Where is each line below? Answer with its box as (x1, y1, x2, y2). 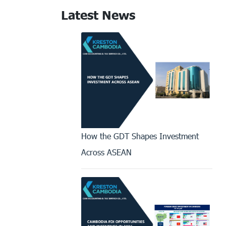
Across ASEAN (81, 147, 132, 157)
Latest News (61, 7, 135, 22)
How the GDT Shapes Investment (81, 131, 199, 141)
